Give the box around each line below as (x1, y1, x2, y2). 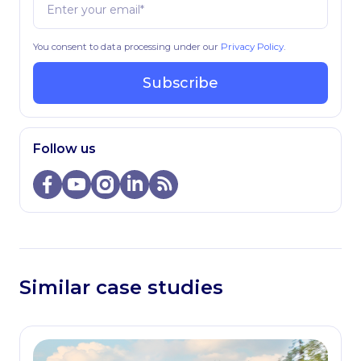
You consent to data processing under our (33, 41, 221, 52)
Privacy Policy (221, 41, 284, 52)
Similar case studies (19, 276, 223, 299)
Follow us (33, 141, 96, 156)
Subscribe (143, 74, 218, 92)
